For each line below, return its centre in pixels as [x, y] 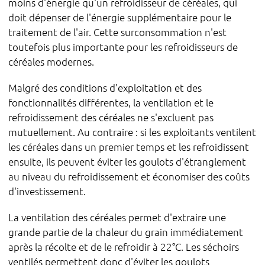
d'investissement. [47, 191]
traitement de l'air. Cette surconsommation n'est [118, 32]
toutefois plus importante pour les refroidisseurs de [123, 47]
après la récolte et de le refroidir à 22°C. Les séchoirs [124, 247]
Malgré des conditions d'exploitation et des [105, 88]
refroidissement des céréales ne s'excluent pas [111, 117]
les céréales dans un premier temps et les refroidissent [129, 147]
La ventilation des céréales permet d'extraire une [117, 217]
